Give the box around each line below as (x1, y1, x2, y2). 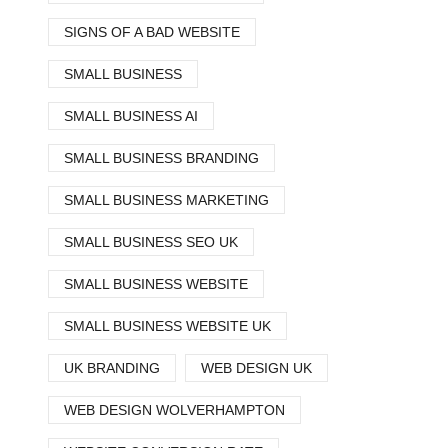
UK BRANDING (64, 360, 160, 376)
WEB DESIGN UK (201, 360, 312, 376)
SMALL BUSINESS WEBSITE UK (64, 318, 271, 334)
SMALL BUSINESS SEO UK (64, 234, 238, 250)
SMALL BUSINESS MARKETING (64, 192, 269, 208)
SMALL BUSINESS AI (64, 108, 198, 124)
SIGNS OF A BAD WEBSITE (64, 24, 240, 40)
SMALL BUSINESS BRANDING (64, 150, 259, 166)
